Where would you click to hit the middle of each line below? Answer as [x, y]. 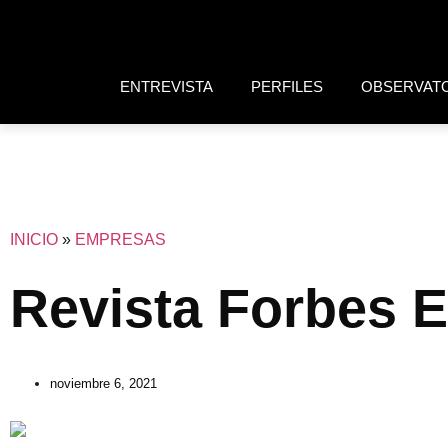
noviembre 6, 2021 [103, 383]
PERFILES [287, 86]
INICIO [34, 239]
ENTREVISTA [166, 86]
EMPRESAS [120, 239]
